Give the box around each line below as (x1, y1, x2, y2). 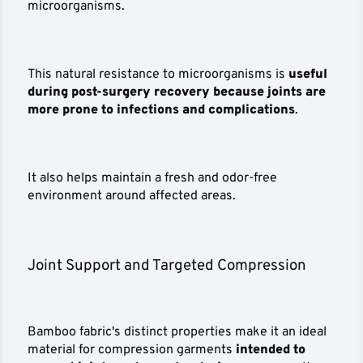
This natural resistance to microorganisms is (28, 66, 289, 83)
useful (288, 66, 328, 83)
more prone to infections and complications (28, 101, 296, 118)
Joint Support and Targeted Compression (28, 255, 307, 275)
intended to (236, 341, 306, 358)
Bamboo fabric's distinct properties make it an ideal (28, 323, 327, 340)
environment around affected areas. (28, 187, 240, 204)
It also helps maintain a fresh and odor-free (28, 169, 278, 186)
